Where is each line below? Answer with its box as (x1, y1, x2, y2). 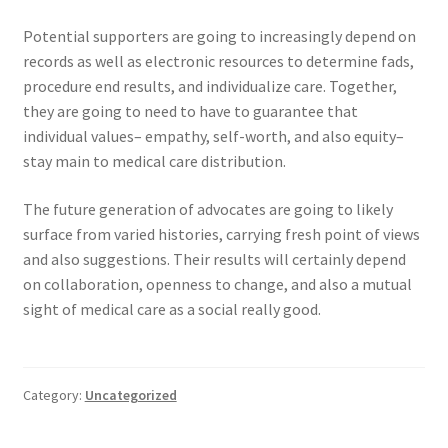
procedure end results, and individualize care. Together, (22, 76, 397, 97)
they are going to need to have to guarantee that (22, 101, 358, 122)
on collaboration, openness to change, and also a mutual (22, 273, 412, 294)
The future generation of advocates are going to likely (22, 198, 393, 219)
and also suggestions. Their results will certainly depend (22, 248, 406, 269)
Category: (22, 386, 85, 405)
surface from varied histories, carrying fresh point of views (22, 223, 420, 244)
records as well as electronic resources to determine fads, (22, 51, 414, 72)
